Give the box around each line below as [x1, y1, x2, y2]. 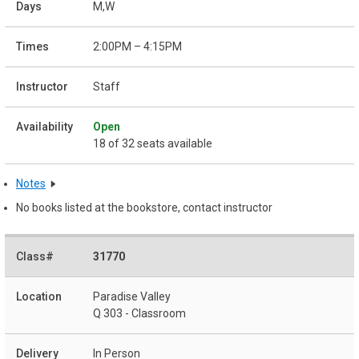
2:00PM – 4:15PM [93, 39, 182, 53]
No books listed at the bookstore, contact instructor [16, 200, 272, 214]
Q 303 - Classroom [93, 307, 186, 321]
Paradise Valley [93, 290, 171, 304]
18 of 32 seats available [93, 136, 212, 150]
